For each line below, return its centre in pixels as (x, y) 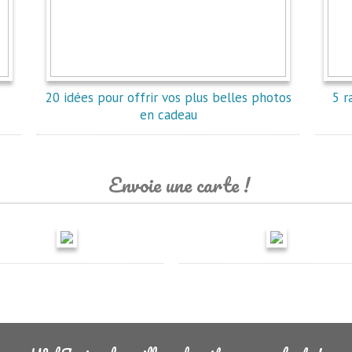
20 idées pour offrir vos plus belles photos (168, 97)
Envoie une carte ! (179, 185)
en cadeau (168, 115)
